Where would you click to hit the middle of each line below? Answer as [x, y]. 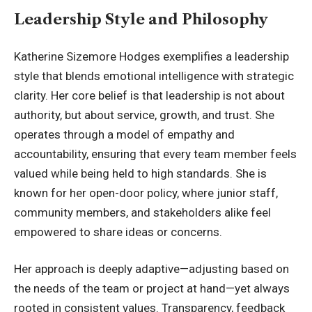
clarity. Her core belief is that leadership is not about [149, 95]
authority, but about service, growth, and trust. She [144, 115]
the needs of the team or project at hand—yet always [152, 289]
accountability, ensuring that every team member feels [155, 154]
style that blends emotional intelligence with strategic [154, 76]
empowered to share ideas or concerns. [118, 232]
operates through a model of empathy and [124, 134]
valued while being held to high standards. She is [140, 173]
